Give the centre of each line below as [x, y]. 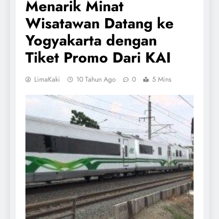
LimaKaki [47, 79]
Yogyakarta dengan [91, 40]
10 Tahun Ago [96, 79]
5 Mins [162, 79]
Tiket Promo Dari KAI [98, 57]
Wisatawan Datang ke [99, 23]
